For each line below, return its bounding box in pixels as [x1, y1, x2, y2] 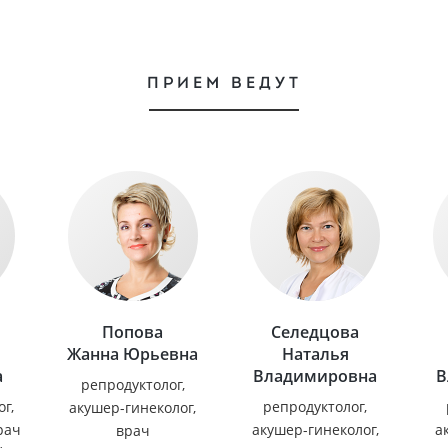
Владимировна [253, 365, 378, 387]
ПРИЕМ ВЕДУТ [146, 72, 302, 93]
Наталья [281, 343, 349, 365]
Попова [102, 321, 164, 343]
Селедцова [271, 321, 360, 343]
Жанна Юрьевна [67, 343, 199, 365]
